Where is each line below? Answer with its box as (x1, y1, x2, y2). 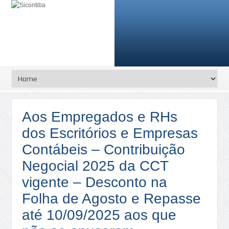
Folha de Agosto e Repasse (22, 191, 201, 207)
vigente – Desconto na (22, 174, 168, 190)
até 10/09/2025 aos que (22, 207, 177, 223)
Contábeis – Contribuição (22, 142, 186, 157)
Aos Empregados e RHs (22, 109, 178, 125)
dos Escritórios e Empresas (22, 125, 198, 141)
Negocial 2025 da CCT (22, 158, 169, 174)
